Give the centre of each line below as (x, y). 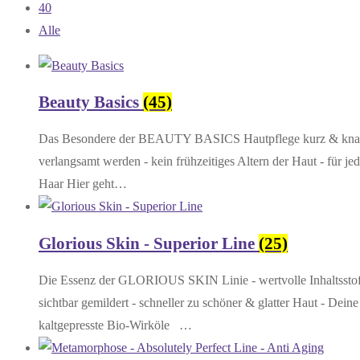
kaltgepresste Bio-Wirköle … (115, 325)
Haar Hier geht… (83, 184)
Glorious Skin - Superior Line (149, 243)
